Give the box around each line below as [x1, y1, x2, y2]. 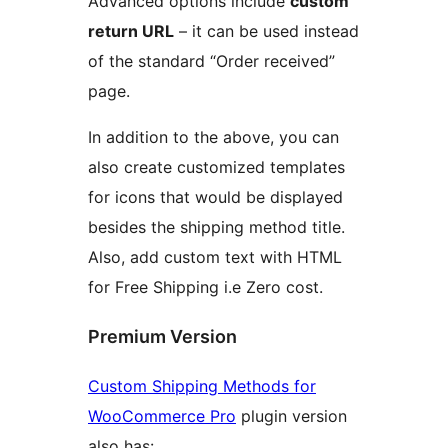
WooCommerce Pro [88, 405, 236, 426]
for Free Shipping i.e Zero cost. [88, 277, 323, 298]
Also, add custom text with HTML [88, 247, 342, 268]
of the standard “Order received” [88, 51, 335, 72]
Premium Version [88, 325, 237, 347]
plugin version [236, 405, 347, 426]
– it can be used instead [174, 21, 359, 42]
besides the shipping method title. [88, 217, 345, 238]
